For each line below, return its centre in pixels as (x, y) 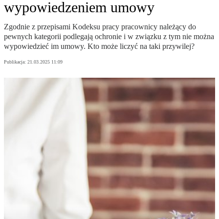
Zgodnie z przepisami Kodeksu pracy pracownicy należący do (100, 27)
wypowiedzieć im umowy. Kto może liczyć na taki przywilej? (99, 46)
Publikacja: (16, 62)
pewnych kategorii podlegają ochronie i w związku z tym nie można (109, 37)
